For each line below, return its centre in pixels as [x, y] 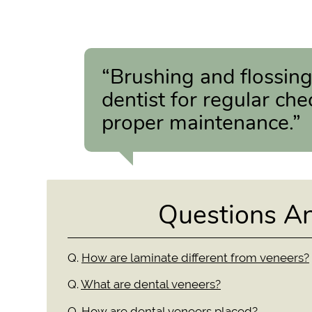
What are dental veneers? [151, 284]
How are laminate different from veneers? [196, 257]
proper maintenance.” [202, 123]
